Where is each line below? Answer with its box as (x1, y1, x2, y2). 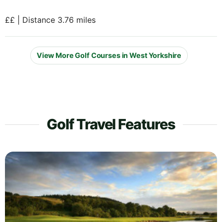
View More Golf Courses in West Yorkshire (36, 51, 182, 60)
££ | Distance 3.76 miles (5, 14, 96, 25)
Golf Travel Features (46, 115, 176, 133)
